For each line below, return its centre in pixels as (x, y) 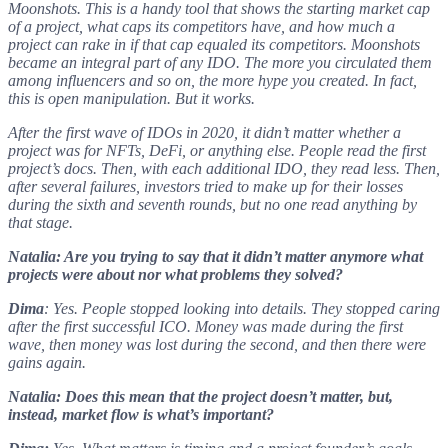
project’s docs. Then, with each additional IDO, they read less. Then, (224, 168)
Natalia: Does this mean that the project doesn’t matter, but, (200, 396)
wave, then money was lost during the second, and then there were (217, 344)
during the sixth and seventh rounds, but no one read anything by (212, 204)
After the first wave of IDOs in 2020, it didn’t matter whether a (204, 132)
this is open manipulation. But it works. (131, 98)
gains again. (47, 362)
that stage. (40, 222)
